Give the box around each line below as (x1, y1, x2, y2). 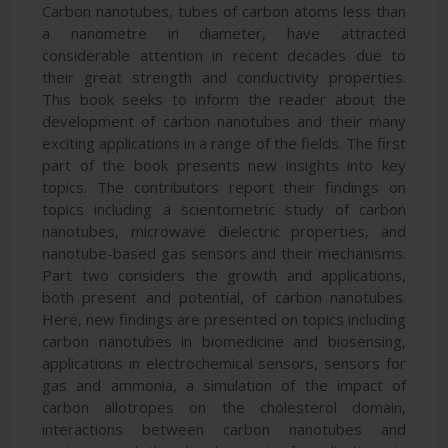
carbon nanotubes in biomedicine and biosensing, (42, 330, 406, 351)
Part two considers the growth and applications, (42, 264, 406, 285)
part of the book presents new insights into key (42, 154, 406, 175)
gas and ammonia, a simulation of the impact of (42, 374, 406, 395)
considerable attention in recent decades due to (42, 44, 406, 65)
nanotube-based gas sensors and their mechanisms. (42, 242, 406, 263)
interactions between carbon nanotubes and (42, 418, 406, 439)
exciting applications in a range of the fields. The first (42, 132, 406, 153)
